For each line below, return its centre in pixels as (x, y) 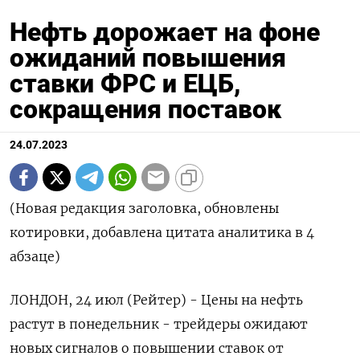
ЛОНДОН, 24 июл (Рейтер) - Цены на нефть (156, 300)
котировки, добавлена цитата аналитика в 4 (162, 233)
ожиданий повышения (148, 58)
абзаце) (35, 257)
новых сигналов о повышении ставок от (147, 348)
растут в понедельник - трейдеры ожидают (159, 324)
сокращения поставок (145, 110)
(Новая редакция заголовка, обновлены (144, 209)
